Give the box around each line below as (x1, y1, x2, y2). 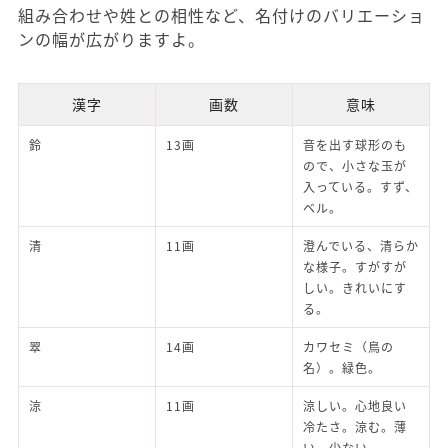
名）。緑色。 (303, 358, 381, 376)
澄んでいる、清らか (303, 236, 419, 254)
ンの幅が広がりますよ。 (18, 26, 205, 51)
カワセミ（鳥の (303, 337, 394, 355)
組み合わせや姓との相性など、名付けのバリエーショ (18, 2, 425, 27)
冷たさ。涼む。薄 (303, 417, 407, 435)
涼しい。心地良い (303, 396, 407, 414)
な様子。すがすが (303, 257, 407, 275)
